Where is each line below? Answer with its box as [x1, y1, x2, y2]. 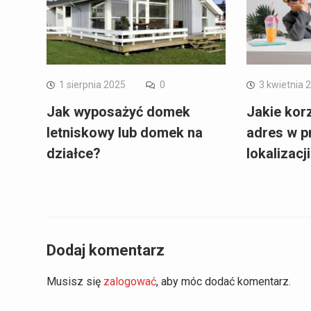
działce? [47, 145, 101, 162]
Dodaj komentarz [47, 242, 165, 260]
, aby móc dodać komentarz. [156, 275, 291, 289]
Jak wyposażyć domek [47, 103, 190, 121]
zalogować [103, 275, 156, 289]
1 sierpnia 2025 [59, 79, 126, 91]
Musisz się [47, 275, 103, 289]
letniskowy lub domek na [47, 124, 203, 142]
